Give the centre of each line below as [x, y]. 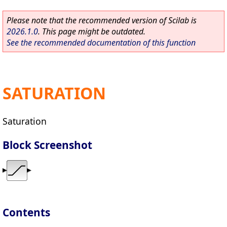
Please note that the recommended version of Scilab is [102, 20]
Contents [26, 213]
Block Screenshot [47, 145]
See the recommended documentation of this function [101, 43]
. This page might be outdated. [92, 31]
